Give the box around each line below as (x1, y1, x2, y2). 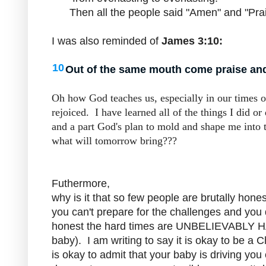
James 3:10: (161, 34, 223, 47)
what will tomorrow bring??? (52, 134, 177, 147)
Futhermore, (52, 177, 113, 189)
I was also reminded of (52, 34, 161, 47)
